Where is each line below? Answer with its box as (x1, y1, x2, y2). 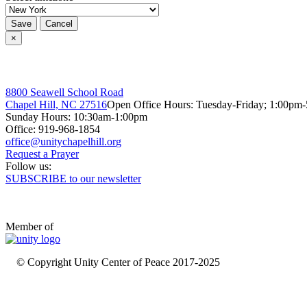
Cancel (45, 19, 73, 29)
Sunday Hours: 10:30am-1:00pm (5, 110, 147, 123)
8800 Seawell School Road (5, 86, 123, 98)
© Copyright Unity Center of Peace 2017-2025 (16, 256, 220, 268)
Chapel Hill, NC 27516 (5, 98, 107, 110)
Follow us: (5, 160, 54, 172)
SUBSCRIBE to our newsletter (5, 172, 141, 184)
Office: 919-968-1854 (5, 123, 100, 135)
